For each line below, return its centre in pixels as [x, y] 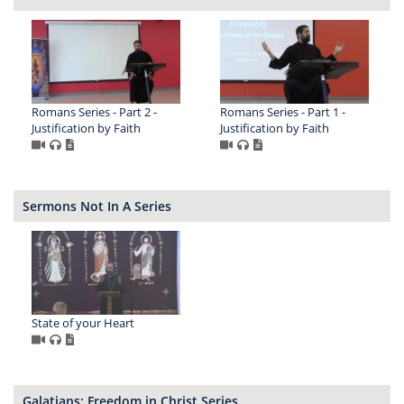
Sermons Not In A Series [97, 206]
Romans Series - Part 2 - [94, 111]
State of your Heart [83, 322]
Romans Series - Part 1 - [282, 111]
